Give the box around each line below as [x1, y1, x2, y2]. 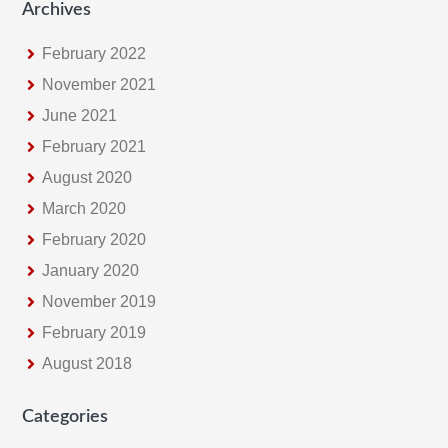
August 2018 [42, 354, 133, 372]
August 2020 [42, 168, 133, 186]
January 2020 [42, 261, 140, 279]
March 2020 [42, 199, 127, 217]
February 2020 [42, 230, 147, 248]
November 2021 [42, 75, 157, 93]
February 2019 [42, 323, 147, 341]
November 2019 [42, 292, 157, 310]
